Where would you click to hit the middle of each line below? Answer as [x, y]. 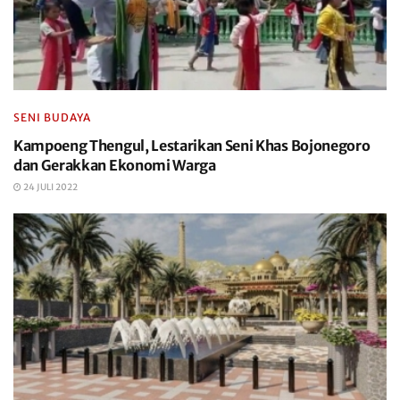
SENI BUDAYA [52, 117]
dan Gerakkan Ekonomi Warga [115, 165]
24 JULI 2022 [50, 187]
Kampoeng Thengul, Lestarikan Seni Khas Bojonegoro [192, 146]
